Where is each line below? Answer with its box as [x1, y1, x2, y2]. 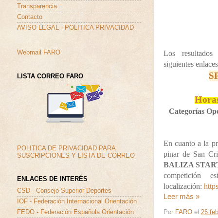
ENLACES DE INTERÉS [17, 176, 88, 183]
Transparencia [17, 2, 57, 10]
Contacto [17, 13, 42, 20]
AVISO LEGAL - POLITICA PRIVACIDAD [17, 24, 134, 32]
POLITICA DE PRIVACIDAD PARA [17, 145, 115, 152]
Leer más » [163, 193, 200, 201]
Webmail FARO [17, 49, 60, 56]
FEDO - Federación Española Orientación [17, 209, 134, 216]
